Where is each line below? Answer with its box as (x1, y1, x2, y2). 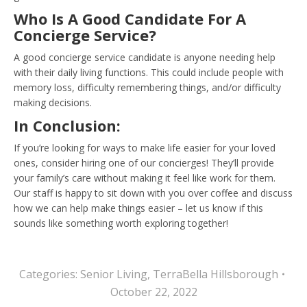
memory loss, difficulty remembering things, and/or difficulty (14, 80, 281, 94)
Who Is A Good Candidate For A (14, 8, 246, 29)
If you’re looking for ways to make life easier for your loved (14, 140, 275, 154)
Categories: (19, 266, 80, 282)
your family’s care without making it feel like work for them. (14, 171, 275, 184)
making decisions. (14, 95, 92, 109)
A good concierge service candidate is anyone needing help (14, 50, 275, 64)
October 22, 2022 (110, 284, 197, 299)
